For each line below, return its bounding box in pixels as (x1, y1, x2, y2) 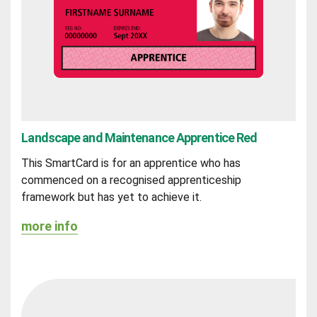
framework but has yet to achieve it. (21, 190, 202, 204)
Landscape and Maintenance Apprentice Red (21, 129, 258, 145)
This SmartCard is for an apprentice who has (21, 156, 241, 170)
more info (21, 219, 79, 234)
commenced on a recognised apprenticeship (21, 173, 242, 187)
